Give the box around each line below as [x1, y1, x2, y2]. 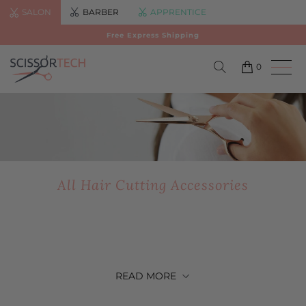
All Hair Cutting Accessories [57, 176, 249, 193]
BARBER [83, 7, 119, 17]
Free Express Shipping [107, 30, 199, 40]
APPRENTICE [150, 7, 206, 17]
